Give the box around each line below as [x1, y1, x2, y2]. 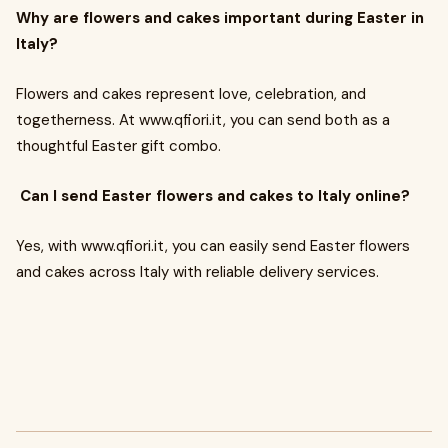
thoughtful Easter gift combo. [16, 136, 221, 156]
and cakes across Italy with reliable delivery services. [16, 262, 379, 282]
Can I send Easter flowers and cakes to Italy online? [16, 186, 410, 206]
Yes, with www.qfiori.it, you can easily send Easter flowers [16, 236, 410, 256]
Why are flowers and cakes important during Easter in [16, 8, 424, 28]
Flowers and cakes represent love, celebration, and [16, 84, 366, 104]
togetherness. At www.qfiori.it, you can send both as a [16, 110, 390, 130]
